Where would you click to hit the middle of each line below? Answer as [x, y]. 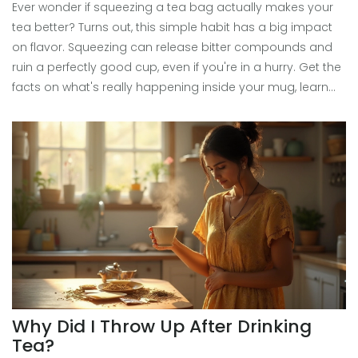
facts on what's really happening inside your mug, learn [170, 88]
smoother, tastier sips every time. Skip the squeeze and [169, 127]
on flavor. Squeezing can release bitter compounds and [172, 48]
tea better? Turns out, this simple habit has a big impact [172, 28]
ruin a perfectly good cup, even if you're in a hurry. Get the [177, 68]
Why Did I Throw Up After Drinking [162, 327]
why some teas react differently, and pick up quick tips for [176, 107]
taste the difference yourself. [93, 147]
